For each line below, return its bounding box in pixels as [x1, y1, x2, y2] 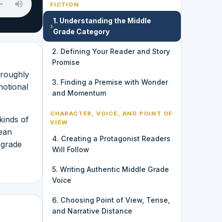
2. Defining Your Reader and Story [52, 47, 170, 55]
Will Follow [52, 145, 89, 154]
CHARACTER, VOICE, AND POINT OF [50, 110, 173, 117]
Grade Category [53, 27, 110, 36]
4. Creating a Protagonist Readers [52, 134, 170, 143]
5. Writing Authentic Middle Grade [52, 165, 169, 173]
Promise [52, 57, 80, 66]
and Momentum [52, 88, 106, 97]
